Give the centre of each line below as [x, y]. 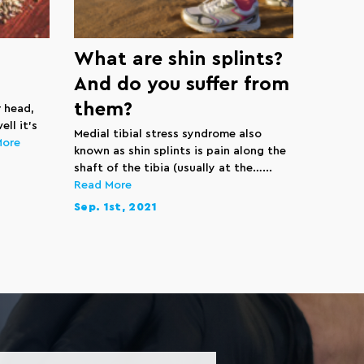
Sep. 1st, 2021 [115, 207]
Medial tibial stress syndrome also [168, 134]
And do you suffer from [182, 84]
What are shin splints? [178, 59]
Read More [103, 185]
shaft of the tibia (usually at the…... [173, 168]
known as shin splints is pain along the [180, 151]
